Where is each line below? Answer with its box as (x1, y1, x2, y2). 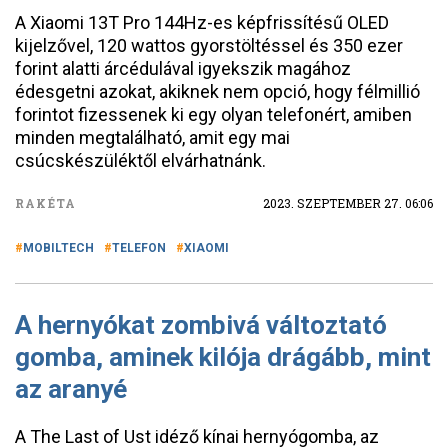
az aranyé (15, 374, 127, 404)
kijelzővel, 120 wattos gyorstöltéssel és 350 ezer (15, 35, 403, 56)
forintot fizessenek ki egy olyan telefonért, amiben (15, 104, 412, 125)
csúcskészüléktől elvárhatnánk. (15, 150, 266, 171)
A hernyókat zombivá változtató (15, 310, 387, 340)
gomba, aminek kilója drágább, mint (15, 342, 431, 372)
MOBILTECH (23, 241, 94, 255)
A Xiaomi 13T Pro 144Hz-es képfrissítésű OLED (15, 12, 389, 33)
